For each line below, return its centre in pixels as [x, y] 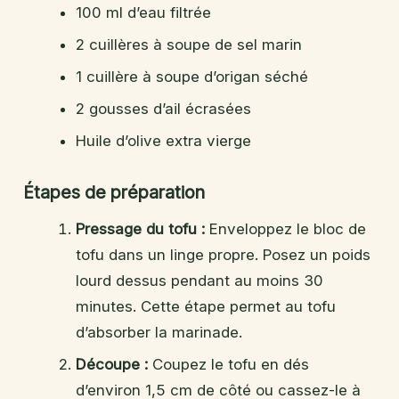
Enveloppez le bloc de [285, 228]
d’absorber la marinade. [159, 332]
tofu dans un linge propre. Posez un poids [223, 254]
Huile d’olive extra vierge [163, 140]
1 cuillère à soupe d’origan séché [191, 76]
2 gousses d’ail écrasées [163, 108]
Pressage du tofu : [140, 228]
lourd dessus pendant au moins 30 [199, 280]
